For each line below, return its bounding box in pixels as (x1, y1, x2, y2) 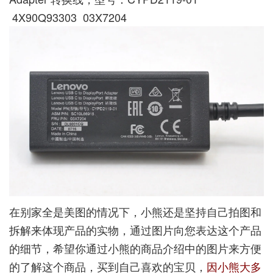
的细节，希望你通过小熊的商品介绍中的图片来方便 (9, 239, 261, 256)
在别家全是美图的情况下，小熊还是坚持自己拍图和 (9, 203, 261, 219)
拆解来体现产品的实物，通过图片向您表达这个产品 (9, 221, 261, 238)
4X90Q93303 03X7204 (9, 9, 127, 26)
